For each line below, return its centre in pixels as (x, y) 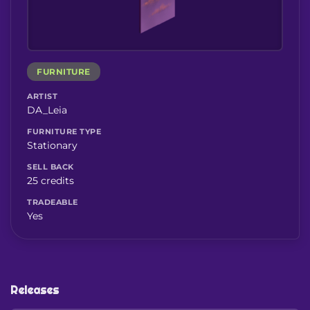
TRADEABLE (53, 202)
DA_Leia (47, 110)
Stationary (52, 145)
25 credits (51, 180)
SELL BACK (51, 166)
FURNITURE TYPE (64, 131)
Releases (35, 290)
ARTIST (42, 96)
